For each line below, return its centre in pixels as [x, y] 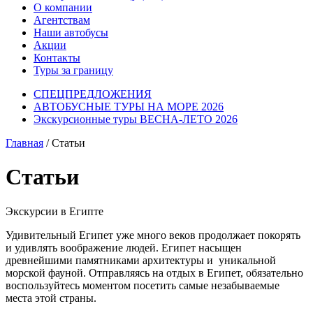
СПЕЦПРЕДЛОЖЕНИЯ [93, 94]
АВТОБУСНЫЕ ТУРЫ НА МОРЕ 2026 [129, 107]
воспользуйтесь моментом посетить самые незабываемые [143, 285]
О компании [63, 7]
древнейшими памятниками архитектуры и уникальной [141, 260]
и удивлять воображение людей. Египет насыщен [124, 247]
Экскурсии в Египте [54, 211]
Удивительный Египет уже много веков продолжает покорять [153, 235]
